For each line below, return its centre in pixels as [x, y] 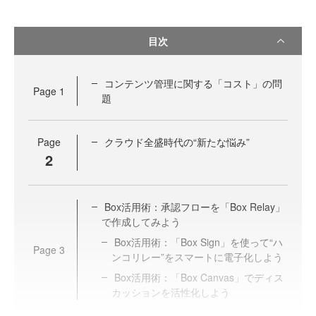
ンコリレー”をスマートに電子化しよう [197, 257]
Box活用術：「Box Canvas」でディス [199, 277]
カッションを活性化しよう [171, 292]
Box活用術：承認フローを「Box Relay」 [195, 207]
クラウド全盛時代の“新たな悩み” [177, 142]
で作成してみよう [141, 221]
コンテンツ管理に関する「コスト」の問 [193, 83]
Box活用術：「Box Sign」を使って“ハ [199, 242]
